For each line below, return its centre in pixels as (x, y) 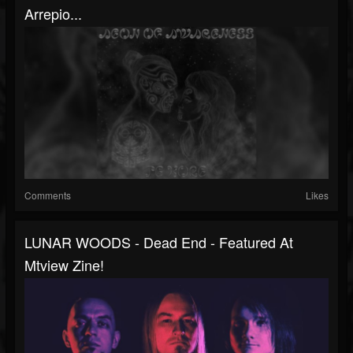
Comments (48, 195)
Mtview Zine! (64, 265)
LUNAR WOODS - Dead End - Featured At (159, 242)
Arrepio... (53, 14)
